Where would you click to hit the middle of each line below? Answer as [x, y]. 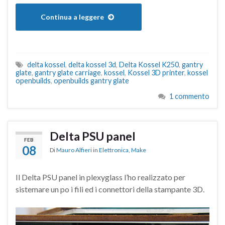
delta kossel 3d [92, 65]
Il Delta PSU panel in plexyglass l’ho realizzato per [100, 177]
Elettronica [114, 150]
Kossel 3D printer [156, 73]
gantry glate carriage [68, 73]
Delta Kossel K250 [149, 65]
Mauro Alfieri [74, 150]
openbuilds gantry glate [91, 81]
